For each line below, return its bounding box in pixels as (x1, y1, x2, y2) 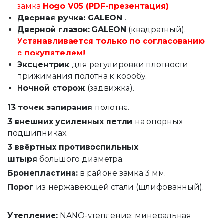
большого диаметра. (37, 154, 124, 163)
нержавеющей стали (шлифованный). (48, 182, 204, 192)
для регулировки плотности (72, 59, 188, 69)
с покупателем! (17, 48, 85, 57)
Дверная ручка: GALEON (17, 13, 125, 22)
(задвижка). (87, 83, 134, 92)
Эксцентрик (17, 59, 72, 69)
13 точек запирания (7, 102, 95, 112)
